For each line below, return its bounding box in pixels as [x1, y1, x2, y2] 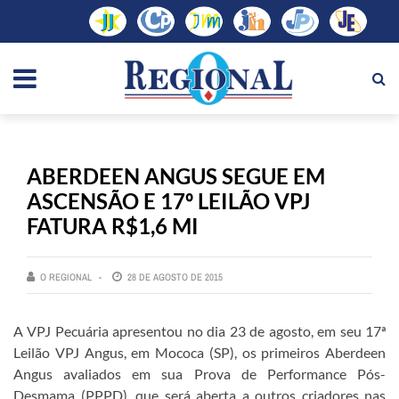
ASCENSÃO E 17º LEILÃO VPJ [27, 187, 310, 214]
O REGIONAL [40, 270, 92, 283]
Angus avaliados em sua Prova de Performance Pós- [13, 364, 386, 382]
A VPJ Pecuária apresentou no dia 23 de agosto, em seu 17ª [13, 322, 386, 339]
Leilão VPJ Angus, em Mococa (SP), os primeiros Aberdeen [13, 343, 386, 361]
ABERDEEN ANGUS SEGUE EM [27, 162, 325, 189]
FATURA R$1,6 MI [27, 212, 199, 239]
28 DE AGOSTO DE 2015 [127, 270, 223, 283]
